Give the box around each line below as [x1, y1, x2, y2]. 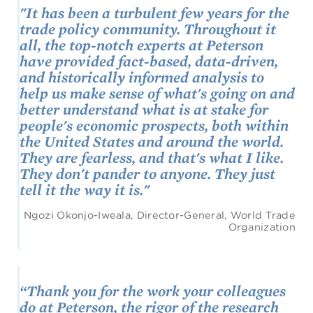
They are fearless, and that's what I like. [20, 147, 284, 166]
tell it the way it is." [20, 180, 150, 198]
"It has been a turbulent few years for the [20, 3, 289, 22]
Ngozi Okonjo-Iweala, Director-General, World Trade [23, 208, 296, 221]
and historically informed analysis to [20, 67, 264, 86]
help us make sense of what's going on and [20, 83, 295, 102]
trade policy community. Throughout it [20, 19, 276, 38]
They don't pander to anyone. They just [20, 163, 275, 182]
